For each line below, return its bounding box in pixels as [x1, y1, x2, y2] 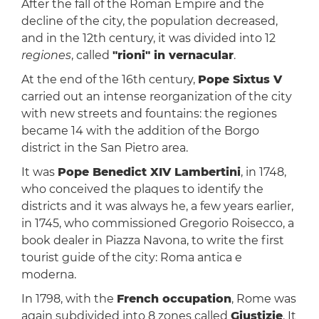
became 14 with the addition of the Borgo [21, 124, 259, 138]
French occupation [116, 292, 231, 306]
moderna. [21, 268, 76, 282]
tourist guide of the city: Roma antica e [21, 251, 242, 265]
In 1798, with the [21, 292, 117, 306]
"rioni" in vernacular [112, 48, 234, 63]
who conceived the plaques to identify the [21, 182, 263, 197]
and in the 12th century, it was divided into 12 [21, 31, 276, 46]
